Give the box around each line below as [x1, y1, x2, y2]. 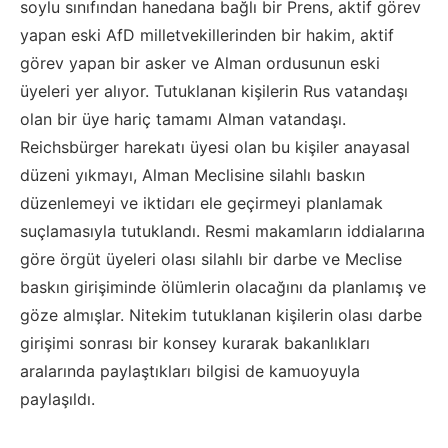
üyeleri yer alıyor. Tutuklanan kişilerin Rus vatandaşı [20, 81, 408, 101]
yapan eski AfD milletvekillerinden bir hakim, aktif [20, 25, 394, 45]
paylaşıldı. [20, 389, 95, 409]
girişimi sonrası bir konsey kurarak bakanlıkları [20, 333, 370, 353]
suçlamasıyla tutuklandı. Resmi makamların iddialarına [20, 221, 425, 241]
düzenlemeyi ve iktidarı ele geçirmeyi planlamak [20, 193, 383, 213]
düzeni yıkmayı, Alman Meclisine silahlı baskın [20, 165, 365, 185]
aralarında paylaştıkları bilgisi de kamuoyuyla [20, 361, 360, 381]
